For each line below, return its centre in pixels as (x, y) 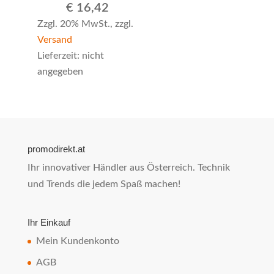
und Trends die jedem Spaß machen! (104, 184)
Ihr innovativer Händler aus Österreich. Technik (128, 167)
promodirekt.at (56, 149)
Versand (54, 40)
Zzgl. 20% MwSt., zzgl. (85, 24)
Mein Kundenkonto (77, 241)
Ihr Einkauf (49, 223)
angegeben (60, 72)
